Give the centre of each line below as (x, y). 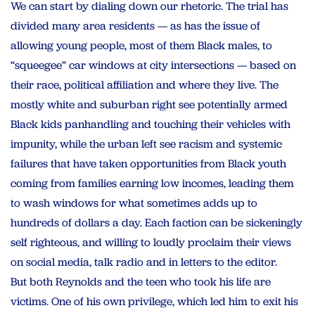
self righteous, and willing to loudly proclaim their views (151, 242)
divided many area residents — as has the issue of (135, 25)
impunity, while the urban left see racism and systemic (146, 143)
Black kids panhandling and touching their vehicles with (150, 124)
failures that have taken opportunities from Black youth (148, 163)
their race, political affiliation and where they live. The (144, 84)
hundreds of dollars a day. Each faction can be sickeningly (156, 222)
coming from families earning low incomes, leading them (152, 183)
